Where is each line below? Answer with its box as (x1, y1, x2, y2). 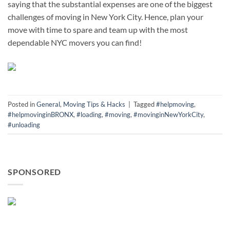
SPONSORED (8, 167, 62, 177)
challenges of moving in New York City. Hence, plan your (8, 11, 203, 22)
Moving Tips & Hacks (63, 100, 125, 108)
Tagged (133, 100, 156, 108)
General (36, 100, 60, 108)
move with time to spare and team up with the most (8, 24, 188, 34)
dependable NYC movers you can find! (8, 37, 142, 47)
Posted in (8, 100, 36, 108)
